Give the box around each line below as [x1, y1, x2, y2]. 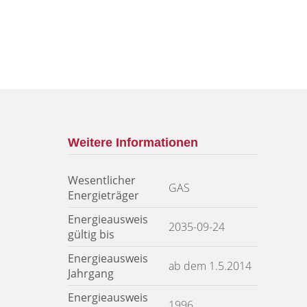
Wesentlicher [67, 173, 136, 188]
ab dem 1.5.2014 [168, 258, 251, 273]
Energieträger [67, 188, 139, 203]
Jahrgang [67, 266, 114, 281]
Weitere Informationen [67, 136, 198, 149]
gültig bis [67, 227, 114, 242]
